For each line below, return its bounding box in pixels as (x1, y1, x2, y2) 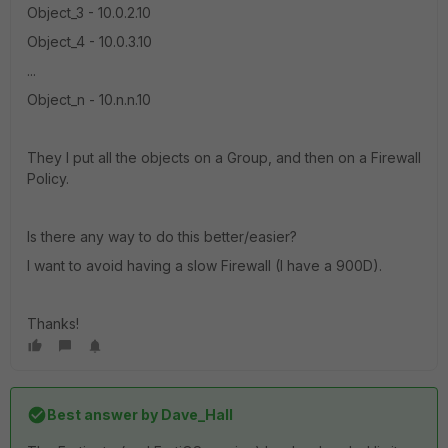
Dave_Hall (158, 406, 233, 423)
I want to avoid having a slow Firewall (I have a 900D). (27, 257, 382, 274)
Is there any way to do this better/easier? (27, 228, 297, 245)
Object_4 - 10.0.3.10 (27, 33, 152, 50)
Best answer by (47, 406, 158, 423)
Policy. (27, 170, 69, 187)
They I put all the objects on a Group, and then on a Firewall (27, 149, 421, 166)
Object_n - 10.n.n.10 (27, 91, 151, 108)
